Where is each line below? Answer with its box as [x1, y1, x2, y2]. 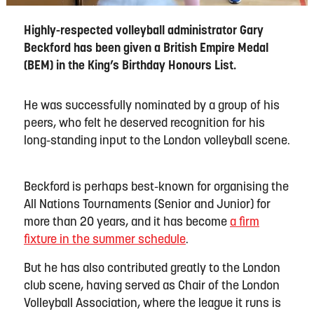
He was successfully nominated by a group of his [24, 100, 280, 112]
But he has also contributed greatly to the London [24, 262, 280, 275]
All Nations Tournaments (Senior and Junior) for [24, 198, 271, 211]
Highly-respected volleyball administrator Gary [24, 25, 264, 37]
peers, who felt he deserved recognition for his [24, 117, 265, 130]
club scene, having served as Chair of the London [24, 280, 280, 292]
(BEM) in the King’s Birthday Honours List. [24, 60, 239, 72]
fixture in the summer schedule [24, 233, 186, 246]
